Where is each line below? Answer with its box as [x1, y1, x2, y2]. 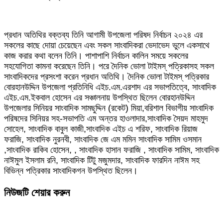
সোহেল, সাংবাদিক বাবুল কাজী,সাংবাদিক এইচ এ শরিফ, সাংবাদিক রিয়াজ [4, 124, 198, 134]
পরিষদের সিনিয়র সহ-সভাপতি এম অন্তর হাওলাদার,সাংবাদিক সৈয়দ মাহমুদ [4, 113, 208, 123]
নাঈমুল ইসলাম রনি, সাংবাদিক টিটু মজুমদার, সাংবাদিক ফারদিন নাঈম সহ [4, 155, 200, 165]
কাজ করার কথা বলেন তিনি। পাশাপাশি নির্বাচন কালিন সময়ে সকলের [4, 51, 188, 61]
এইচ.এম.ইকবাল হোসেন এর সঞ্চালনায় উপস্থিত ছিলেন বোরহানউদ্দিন [4, 93, 195, 103]
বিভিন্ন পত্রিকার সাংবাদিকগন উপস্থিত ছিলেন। [4, 166, 138, 176]
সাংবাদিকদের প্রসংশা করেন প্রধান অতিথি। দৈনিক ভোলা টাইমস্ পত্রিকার [4, 72, 209, 82]
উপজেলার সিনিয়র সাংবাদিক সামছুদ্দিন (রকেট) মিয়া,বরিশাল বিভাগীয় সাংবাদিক [4, 103, 214, 113]
